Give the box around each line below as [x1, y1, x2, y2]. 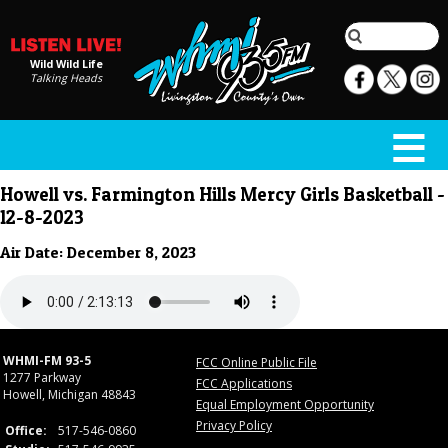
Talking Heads [30, 70, 102, 85]
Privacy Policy [196, 417, 272, 435]
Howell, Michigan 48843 [3, 386, 136, 404]
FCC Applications [196, 375, 292, 393]
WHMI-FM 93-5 [3, 352, 91, 370]
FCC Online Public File [196, 354, 317, 372]
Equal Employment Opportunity [196, 396, 374, 414]
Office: [5, 422, 47, 440]
